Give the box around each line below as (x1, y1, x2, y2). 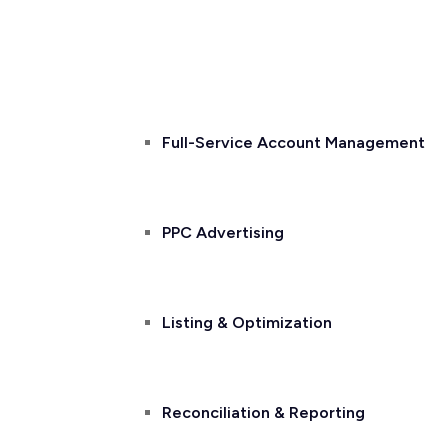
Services (122, 43, 188, 62)
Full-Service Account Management (162, 133, 425, 152)
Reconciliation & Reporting (162, 403, 365, 422)
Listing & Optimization (162, 313, 332, 332)
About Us (52, 43, 122, 62)
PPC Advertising (162, 223, 284, 242)
